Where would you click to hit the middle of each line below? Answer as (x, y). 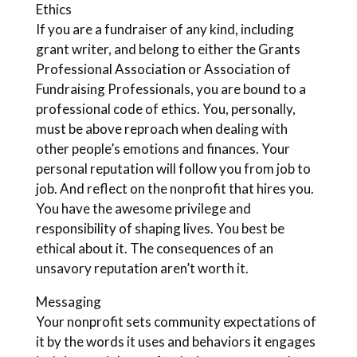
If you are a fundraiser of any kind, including (165, 29)
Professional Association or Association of (163, 69)
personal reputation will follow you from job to (173, 169)
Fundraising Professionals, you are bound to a (171, 89)
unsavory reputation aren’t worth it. (142, 268)
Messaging (68, 302)
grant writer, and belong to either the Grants (168, 49)
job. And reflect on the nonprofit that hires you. (175, 188)
